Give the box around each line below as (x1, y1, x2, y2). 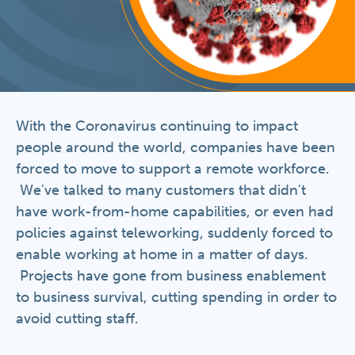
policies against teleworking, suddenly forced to (16, 224, 333, 242)
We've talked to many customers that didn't (16, 181, 306, 199)
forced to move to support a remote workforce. (16, 160, 330, 177)
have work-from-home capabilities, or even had (16, 203, 334, 220)
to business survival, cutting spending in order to (16, 288, 337, 306)
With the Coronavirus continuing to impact (16, 117, 298, 135)
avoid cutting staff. (16, 310, 155, 327)
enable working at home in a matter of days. (16, 246, 308, 263)
